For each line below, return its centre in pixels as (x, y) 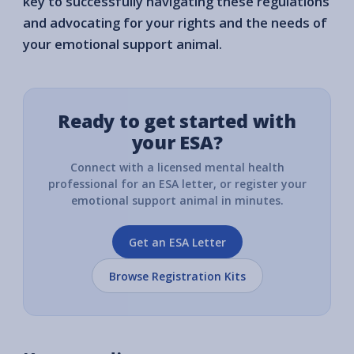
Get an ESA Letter (177, 242)
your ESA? (177, 143)
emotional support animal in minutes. (177, 201)
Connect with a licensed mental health (177, 168)
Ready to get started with (177, 121)
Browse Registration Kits (177, 276)
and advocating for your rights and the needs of (175, 23)
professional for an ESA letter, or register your (177, 184)
